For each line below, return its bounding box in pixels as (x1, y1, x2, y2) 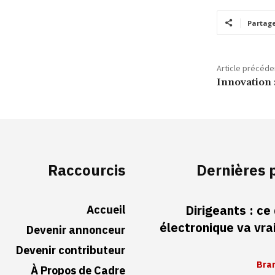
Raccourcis (48, 159, 126, 182)
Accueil (87, 201, 126, 218)
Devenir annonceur (26, 221, 126, 238)
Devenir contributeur (16, 241, 126, 258)
